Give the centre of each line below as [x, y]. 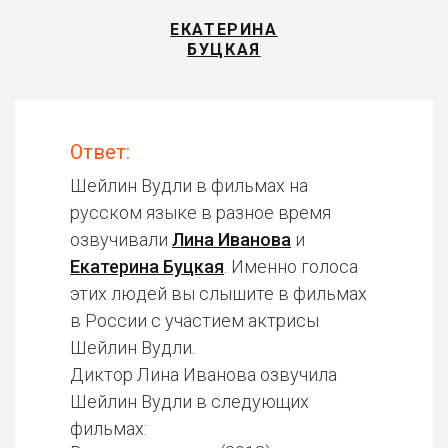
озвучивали [121, 239]
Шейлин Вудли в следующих [189, 401]
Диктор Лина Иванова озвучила [203, 374]
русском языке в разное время [200, 212]
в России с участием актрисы [194, 320]
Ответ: [100, 152]
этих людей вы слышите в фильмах [218, 293]
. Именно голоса [291, 266]
